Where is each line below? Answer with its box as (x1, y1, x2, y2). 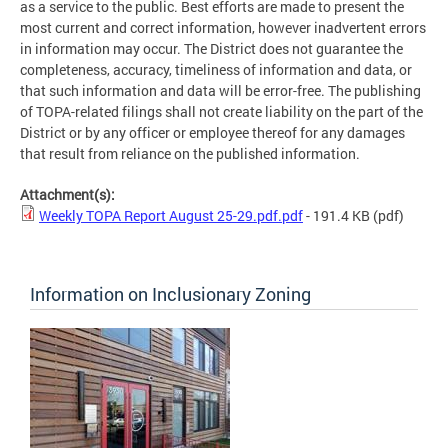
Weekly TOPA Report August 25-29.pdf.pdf (39, 205, 303, 225)
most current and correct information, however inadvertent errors (20, 17, 426, 37)
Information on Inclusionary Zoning (30, 281, 311, 306)
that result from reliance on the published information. (20, 143, 360, 163)
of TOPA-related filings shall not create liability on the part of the (20, 101, 423, 121)
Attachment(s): (20, 184, 118, 204)
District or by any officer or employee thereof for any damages (20, 122, 405, 142)
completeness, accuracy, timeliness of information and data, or (20, 59, 412, 79)
